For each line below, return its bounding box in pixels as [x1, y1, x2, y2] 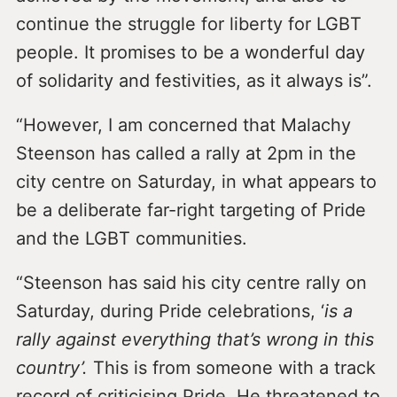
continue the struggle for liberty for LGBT [15, 13, 362, 35]
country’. [15, 357, 93, 379]
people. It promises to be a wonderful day [15, 42, 365, 64]
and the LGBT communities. [15, 228, 253, 250]
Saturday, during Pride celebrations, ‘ [15, 300, 324, 323]
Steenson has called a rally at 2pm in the [15, 143, 356, 165]
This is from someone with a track [92, 357, 376, 379]
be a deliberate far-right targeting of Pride [15, 199, 366, 222]
